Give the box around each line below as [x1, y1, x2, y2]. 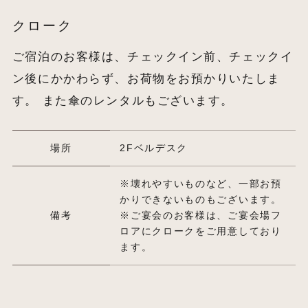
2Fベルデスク [120, 142, 188, 154]
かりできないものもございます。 [120, 194, 282, 206]
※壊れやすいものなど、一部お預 [120, 178, 282, 190]
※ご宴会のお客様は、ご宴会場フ [120, 210, 282, 221]
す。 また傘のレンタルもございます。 [12, 94, 234, 108]
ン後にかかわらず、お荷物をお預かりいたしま [12, 72, 280, 86]
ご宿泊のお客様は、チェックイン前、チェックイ [12, 50, 294, 64]
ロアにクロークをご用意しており [120, 225, 282, 237]
